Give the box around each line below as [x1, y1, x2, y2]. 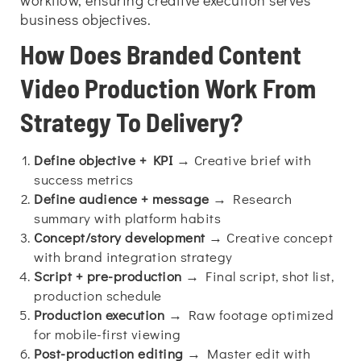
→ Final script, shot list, [181, 267, 334, 285]
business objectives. [20, 10, 151, 29]
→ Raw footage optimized [164, 305, 334, 324]
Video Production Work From [20, 73, 316, 103]
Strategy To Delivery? [20, 106, 243, 137]
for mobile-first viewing [34, 325, 180, 343]
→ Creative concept [205, 228, 333, 247]
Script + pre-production [34, 267, 182, 285]
